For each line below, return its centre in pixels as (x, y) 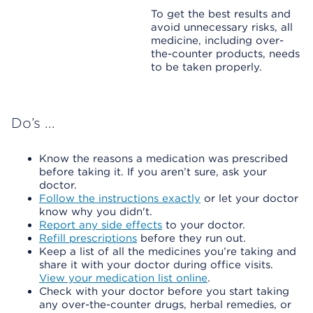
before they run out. (191, 238)
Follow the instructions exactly (120, 198)
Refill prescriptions (88, 238)
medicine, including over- (217, 41)
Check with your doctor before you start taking (164, 291)
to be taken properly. (206, 67)
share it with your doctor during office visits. (156, 265)
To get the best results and (221, 14)
